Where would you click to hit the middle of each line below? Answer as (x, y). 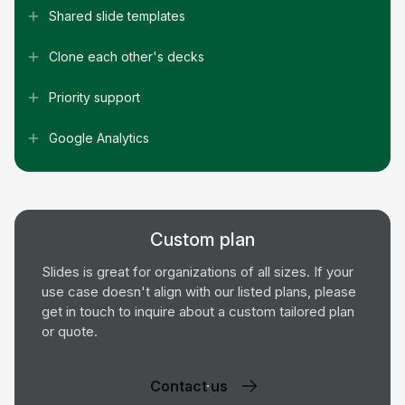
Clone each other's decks (127, 56)
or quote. (70, 331)
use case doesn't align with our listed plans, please (199, 291)
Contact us (189, 386)
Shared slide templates (117, 15)
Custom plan (202, 239)
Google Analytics (99, 137)
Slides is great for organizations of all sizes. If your (198, 271)
